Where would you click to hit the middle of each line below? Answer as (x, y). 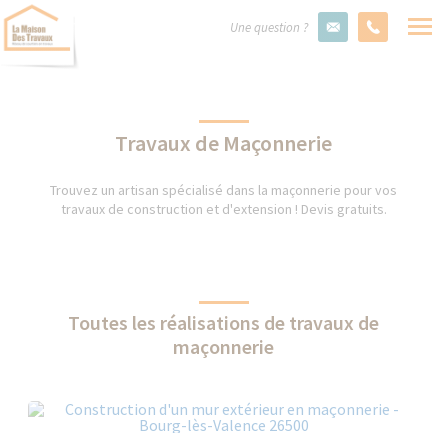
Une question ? (269, 27)
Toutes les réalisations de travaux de (224, 322)
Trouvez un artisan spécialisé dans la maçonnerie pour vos (224, 190)
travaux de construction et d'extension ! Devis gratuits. (223, 209)
